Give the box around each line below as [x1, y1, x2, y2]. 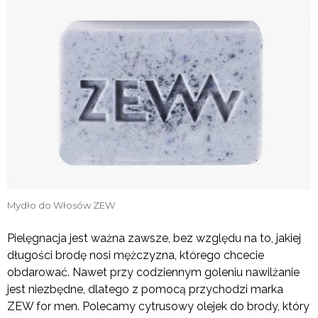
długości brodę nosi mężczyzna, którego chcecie [7, 248, 264, 262]
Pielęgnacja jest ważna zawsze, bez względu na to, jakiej [7, 231, 301, 245]
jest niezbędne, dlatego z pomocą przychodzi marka [7, 282, 283, 296]
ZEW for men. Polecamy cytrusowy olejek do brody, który [7, 299, 309, 313]
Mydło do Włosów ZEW [7, 199, 115, 211]
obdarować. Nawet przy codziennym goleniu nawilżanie [7, 265, 300, 279]
